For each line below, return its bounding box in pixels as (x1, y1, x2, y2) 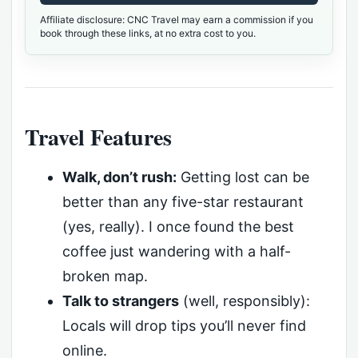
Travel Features (25, 120, 172, 153)
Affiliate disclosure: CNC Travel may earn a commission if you (40, 13, 313, 26)
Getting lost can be (176, 168, 309, 185)
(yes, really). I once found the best (62, 217, 294, 235)
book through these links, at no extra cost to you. (40, 26, 256, 39)
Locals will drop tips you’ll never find (62, 316, 306, 334)
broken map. (62, 267, 148, 284)
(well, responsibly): (178, 292, 310, 309)
